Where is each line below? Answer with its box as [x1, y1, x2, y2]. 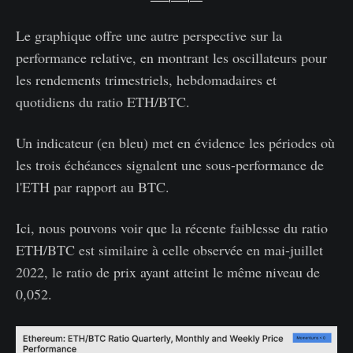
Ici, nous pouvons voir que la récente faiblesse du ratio [16, 217, 328, 237]
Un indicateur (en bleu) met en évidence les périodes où [16, 132, 335, 152]
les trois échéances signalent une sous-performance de [16, 154, 324, 174]
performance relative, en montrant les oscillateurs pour [16, 47, 327, 67]
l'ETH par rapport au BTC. [16, 176, 169, 196]
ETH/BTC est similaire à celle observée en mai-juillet [16, 240, 323, 259]
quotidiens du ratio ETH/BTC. [16, 91, 190, 111]
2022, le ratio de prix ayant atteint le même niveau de [16, 262, 320, 281]
